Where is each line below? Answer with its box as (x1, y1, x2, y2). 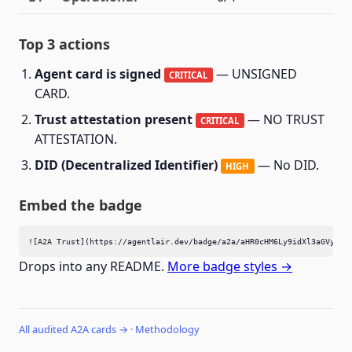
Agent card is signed (35, 65, 161, 82)
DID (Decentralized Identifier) (35, 156, 218, 174)
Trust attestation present (35, 111, 192, 128)
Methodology (135, 322, 200, 336)
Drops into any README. (19, 258, 167, 275)
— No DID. (254, 156, 319, 174)
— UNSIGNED (212, 65, 297, 82)
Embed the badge (19, 196, 142, 214)
